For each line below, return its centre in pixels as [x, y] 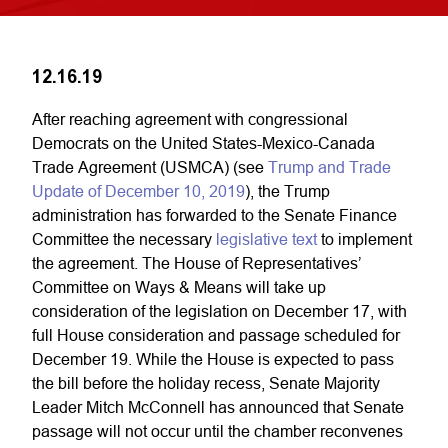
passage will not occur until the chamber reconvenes [217, 431]
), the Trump [287, 191]
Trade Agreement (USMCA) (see [150, 167]
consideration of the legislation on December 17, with [219, 311]
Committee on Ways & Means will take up [179, 287]
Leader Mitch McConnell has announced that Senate [218, 407]
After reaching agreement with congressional [190, 119]
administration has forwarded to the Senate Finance [214, 215]
